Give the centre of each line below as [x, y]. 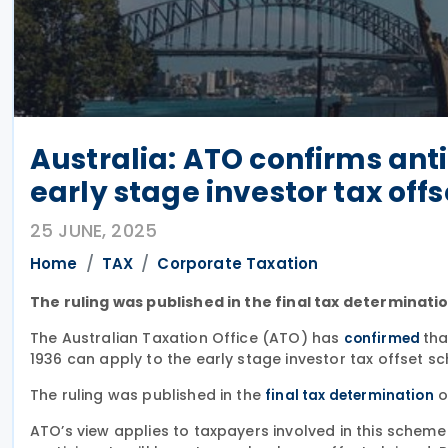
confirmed [383, 338]
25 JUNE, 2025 [94, 230]
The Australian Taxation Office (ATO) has [187, 338]
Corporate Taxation [238, 263]
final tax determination [349, 395]
